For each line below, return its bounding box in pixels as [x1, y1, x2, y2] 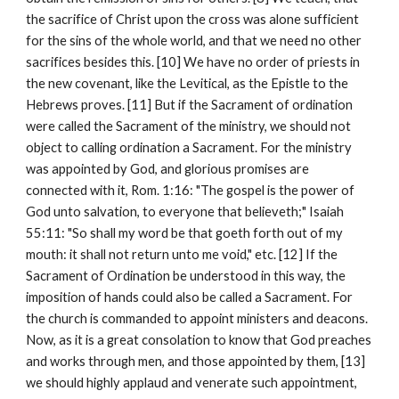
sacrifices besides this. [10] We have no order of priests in [26, 54, 361, 69]
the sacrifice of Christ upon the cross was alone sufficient [26, 12, 360, 27]
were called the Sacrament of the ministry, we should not [26, 118, 352, 134]
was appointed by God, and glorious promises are [26, 161, 310, 176]
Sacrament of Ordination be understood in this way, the [26, 268, 346, 283]
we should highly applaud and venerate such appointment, [26, 375, 358, 390]
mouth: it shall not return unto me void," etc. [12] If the [26, 247, 338, 262]
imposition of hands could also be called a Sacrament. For [26, 289, 354, 305]
